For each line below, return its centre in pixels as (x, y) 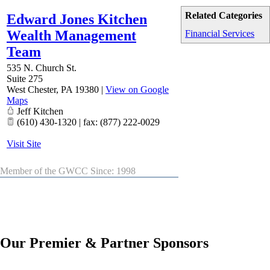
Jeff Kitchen (39, 111)
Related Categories (224, 16)
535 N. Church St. (42, 68)
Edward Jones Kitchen (77, 20)
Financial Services (220, 34)
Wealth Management (71, 36)
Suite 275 (25, 79)
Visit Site (24, 144)
